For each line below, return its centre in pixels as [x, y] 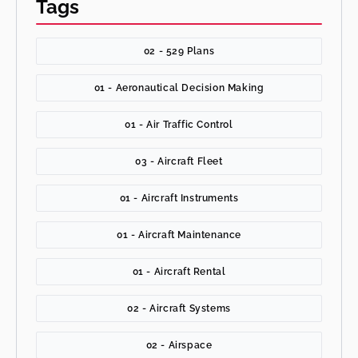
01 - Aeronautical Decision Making [179, 88]
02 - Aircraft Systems [179, 308]
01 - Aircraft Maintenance [179, 235]
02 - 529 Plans [179, 51]
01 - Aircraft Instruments [179, 198]
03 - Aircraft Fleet [179, 161]
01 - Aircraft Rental [179, 271]
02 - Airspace [179, 345]
